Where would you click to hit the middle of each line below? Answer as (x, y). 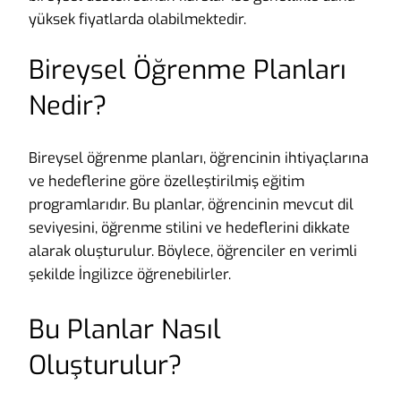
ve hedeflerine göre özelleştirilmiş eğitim (166, 181)
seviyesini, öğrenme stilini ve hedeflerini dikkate (189, 227)
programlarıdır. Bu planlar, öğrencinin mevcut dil (191, 204)
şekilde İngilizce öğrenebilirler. (130, 274)
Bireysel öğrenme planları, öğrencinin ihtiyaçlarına (199, 158)
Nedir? (68, 107)
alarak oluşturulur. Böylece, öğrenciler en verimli (193, 251)
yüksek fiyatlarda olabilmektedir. (137, 20)
